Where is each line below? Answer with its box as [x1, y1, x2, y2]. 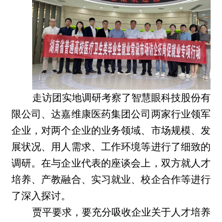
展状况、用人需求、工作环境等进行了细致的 [11, 141, 211, 153]
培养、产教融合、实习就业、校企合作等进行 [11, 174, 211, 185]
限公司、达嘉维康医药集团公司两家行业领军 [11, 109, 211, 120]
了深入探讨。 [11, 190, 71, 202]
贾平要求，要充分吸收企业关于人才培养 [32, 207, 211, 218]
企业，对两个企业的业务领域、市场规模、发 [11, 125, 211, 136]
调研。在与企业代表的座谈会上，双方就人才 [11, 158, 211, 169]
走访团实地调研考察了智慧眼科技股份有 [32, 92, 211, 104]
